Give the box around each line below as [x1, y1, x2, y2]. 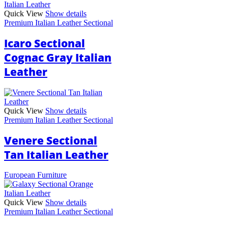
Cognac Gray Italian [4, 50, 111, 65]
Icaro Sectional [4, 36, 85, 51]
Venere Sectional [4, 133, 97, 148]
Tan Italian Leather [4, 147, 108, 162]
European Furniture [4, 170, 67, 180]
